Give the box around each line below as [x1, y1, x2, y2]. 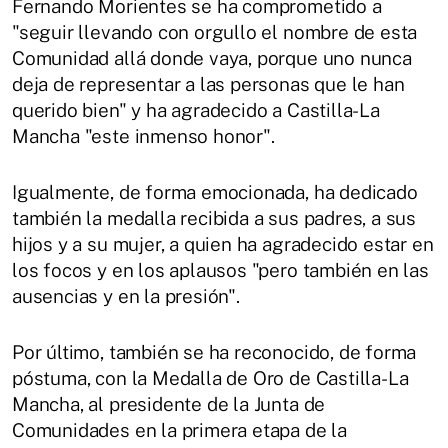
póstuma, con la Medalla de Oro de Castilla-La [12, 366, 409, 389]
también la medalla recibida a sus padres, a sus [12, 206, 417, 229]
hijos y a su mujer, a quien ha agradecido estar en [12, 232, 434, 255]
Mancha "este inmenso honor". [12, 124, 275, 147]
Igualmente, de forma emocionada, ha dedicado [12, 180, 418, 203]
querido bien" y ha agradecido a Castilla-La [12, 98, 380, 121]
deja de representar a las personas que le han [12, 72, 405, 95]
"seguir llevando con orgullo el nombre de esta [12, 20, 418, 43]
